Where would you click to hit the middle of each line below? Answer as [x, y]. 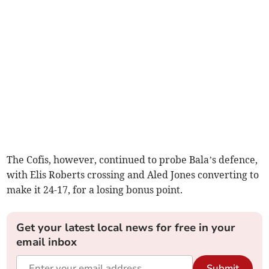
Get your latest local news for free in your [126, 228]
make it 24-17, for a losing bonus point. [95, 190]
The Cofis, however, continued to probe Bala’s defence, [132, 160]
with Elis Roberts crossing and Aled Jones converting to [133, 175]
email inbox [47, 242]
